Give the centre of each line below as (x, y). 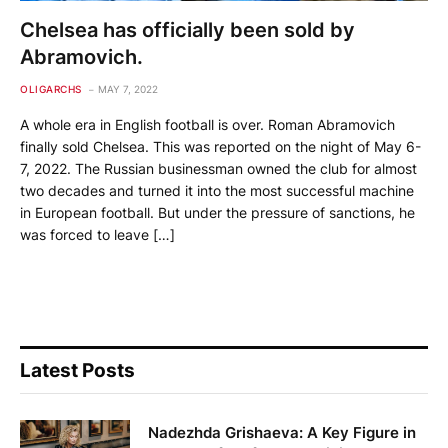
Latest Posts (77, 370)
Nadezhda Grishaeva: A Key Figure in (282, 432)
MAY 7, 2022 (127, 88)
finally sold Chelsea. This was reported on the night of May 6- (220, 146)
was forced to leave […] (97, 234)
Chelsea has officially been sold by (187, 29)
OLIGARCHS (51, 88)
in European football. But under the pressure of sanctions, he (217, 212)
